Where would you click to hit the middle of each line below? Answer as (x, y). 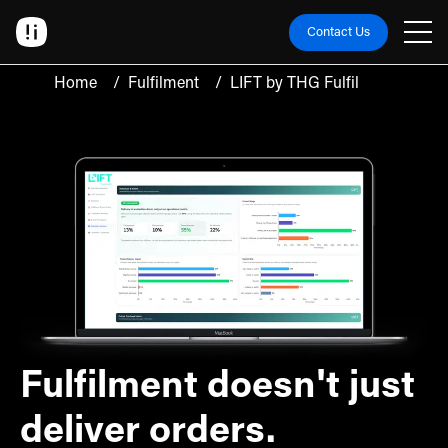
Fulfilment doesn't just (217, 387)
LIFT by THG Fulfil (294, 84)
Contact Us (338, 32)
